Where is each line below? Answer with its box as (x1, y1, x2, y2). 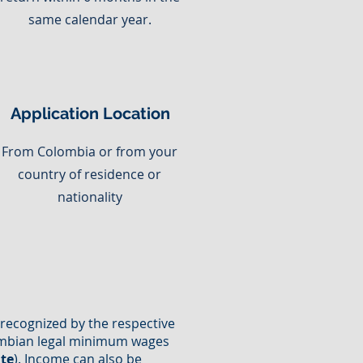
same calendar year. (28, 11, 152, 28)
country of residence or (18, 165, 161, 183)
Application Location (10, 104, 170, 123)
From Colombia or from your (2, 143, 177, 160)
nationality (57, 188, 122, 206)
